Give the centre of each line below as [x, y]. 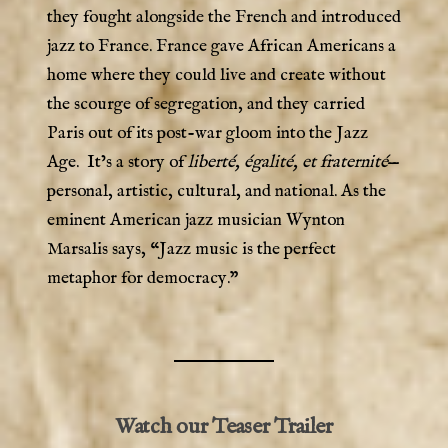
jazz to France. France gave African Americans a [221, 46]
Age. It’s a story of [117, 162]
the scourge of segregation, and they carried [205, 104]
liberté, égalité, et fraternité [287, 162]
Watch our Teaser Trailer [224, 427]
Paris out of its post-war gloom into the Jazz [207, 133]
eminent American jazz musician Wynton [195, 220]
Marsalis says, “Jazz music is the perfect [191, 249]
